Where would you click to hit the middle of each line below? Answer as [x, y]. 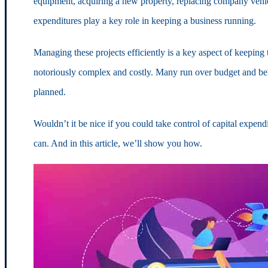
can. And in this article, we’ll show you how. [118, 143]
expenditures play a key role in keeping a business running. [144, 20]
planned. [49, 92]
